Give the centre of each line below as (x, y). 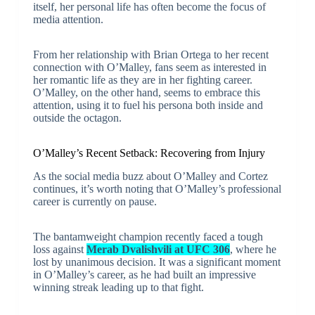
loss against (59, 249)
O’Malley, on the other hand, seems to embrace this (146, 92)
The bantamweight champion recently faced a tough (148, 236)
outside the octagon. (77, 118)
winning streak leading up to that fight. (118, 287)
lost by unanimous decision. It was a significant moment (156, 262)
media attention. (68, 19)
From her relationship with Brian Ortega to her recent (150, 54)
